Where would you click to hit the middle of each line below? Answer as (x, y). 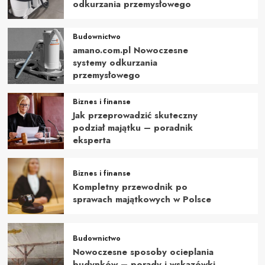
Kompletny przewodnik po (130, 187)
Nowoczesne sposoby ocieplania (143, 252)
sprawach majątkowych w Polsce (142, 199)
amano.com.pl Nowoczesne (130, 51)
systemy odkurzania (115, 63)
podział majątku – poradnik (132, 128)
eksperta (91, 140)
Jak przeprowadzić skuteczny (135, 116)
